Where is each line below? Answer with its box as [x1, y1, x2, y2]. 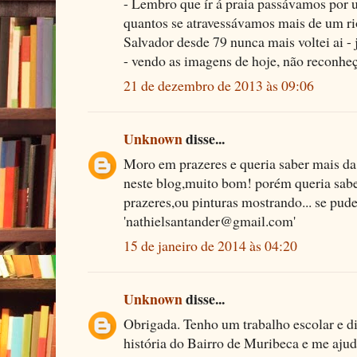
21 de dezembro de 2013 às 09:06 [124, 76, 314, 96]
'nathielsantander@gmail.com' [124, 211, 296, 231]
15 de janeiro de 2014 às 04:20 [124, 236, 297, 256]
